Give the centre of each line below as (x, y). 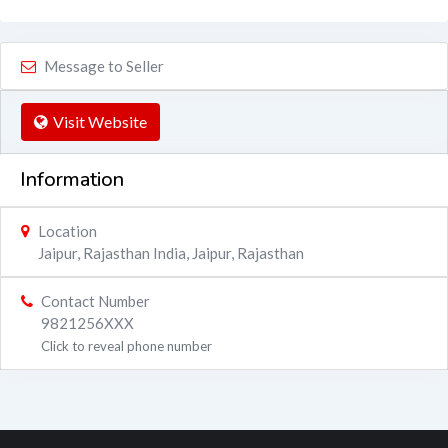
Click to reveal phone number (126, 346)
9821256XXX (87, 323)
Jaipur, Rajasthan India (112, 253)
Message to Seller (104, 66)
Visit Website (100, 122)
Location (67, 231)
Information (72, 180)
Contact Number (95, 301)
